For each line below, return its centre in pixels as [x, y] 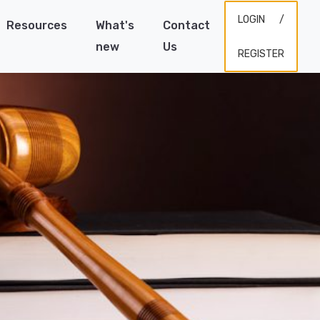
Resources [37, 25]
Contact [186, 25]
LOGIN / [261, 20]
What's [115, 25]
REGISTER [261, 54]
